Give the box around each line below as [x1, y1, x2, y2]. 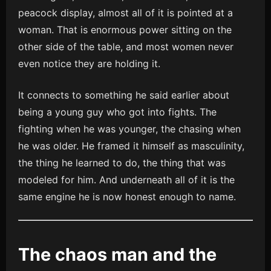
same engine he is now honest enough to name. [18, 191, 236, 203]
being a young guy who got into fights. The [18, 106, 217, 118]
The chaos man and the [18, 244, 217, 265]
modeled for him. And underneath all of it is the [18, 174, 235, 186]
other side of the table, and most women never [18, 41, 233, 53]
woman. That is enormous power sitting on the [18, 24, 232, 36]
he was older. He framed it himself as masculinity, [18, 140, 244, 152]
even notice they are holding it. [18, 57, 160, 70]
